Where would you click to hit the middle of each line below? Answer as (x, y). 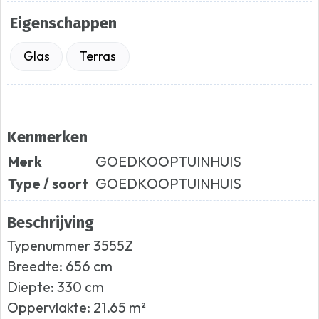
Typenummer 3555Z (70, 246)
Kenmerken (48, 137)
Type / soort (48, 183)
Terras (98, 56)
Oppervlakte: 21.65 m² (77, 308)
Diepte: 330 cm (56, 287)
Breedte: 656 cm (60, 266)
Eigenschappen (64, 23)
